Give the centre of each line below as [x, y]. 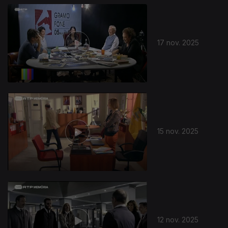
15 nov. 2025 [178, 131]
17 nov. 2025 [178, 42]
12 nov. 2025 [178, 219]
